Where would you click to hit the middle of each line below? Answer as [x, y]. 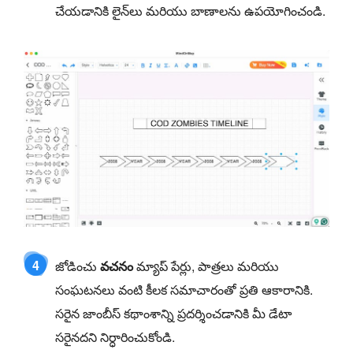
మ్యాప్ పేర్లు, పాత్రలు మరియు [206, 266]
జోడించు [78, 266]
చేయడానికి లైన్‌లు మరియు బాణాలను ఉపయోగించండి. [190, 11]
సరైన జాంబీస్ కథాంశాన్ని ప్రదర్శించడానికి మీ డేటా [173, 313]
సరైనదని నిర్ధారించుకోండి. [115, 336]
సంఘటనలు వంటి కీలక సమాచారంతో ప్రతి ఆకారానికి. [184, 289]
